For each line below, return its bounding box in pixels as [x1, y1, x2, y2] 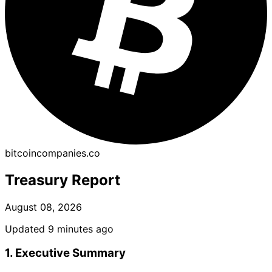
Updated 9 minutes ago [5, 222, 114, 235]
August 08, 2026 [5, 200, 82, 213]
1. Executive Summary [5, 246, 126, 260]
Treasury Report [5, 171, 120, 189]
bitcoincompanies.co [5, 146, 100, 159]
